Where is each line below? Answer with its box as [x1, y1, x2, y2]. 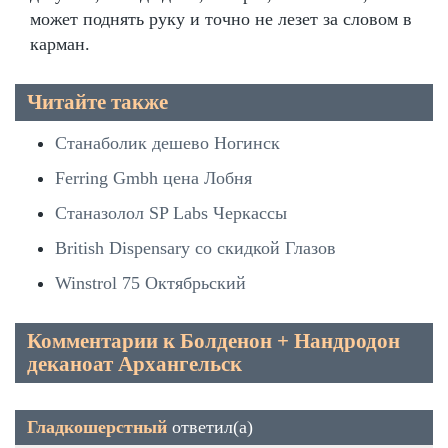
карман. [30, 33, 90, 54]
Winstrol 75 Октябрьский [55, 272, 246, 293]
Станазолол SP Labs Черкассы [55, 202, 287, 223]
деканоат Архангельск [27, 351, 242, 376]
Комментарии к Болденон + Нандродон [27, 328, 400, 353]
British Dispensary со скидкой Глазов [55, 237, 336, 258]
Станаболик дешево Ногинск [55, 132, 280, 153]
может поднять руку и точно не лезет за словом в [30, 8, 412, 29]
